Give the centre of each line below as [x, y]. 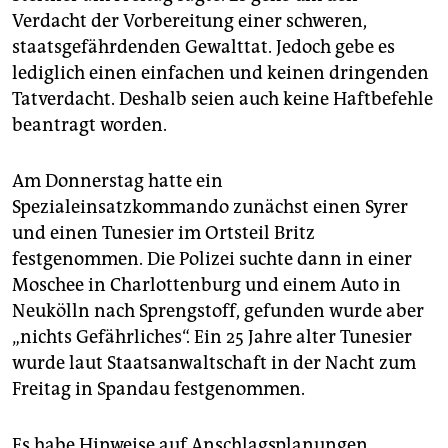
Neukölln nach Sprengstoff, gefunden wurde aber [218, 311]
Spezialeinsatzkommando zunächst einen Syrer [210, 207]
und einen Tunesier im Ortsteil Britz [163, 233]
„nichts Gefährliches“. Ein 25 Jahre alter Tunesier [212, 337]
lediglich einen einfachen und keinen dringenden [220, 73]
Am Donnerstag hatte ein [117, 181]
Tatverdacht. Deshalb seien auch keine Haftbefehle [222, 99]
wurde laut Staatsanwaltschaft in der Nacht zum [214, 363]
